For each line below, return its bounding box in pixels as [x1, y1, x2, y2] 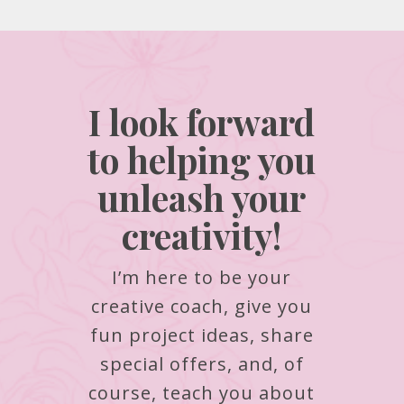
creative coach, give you [91, 293, 313, 318]
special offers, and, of [99, 351, 304, 376]
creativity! [122, 211, 282, 259]
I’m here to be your [112, 264, 292, 289]
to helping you [87, 135, 317, 183]
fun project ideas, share [89, 322, 314, 347]
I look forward [88, 97, 316, 145]
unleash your [97, 173, 307, 221]
